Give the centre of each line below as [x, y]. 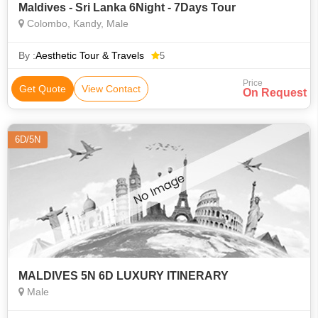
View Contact [111, 89]
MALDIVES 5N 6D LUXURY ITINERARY [124, 276]
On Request [275, 93]
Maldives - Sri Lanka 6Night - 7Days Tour [127, 7]
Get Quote [43, 89]
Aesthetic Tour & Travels [90, 55]
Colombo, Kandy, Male [76, 23]
